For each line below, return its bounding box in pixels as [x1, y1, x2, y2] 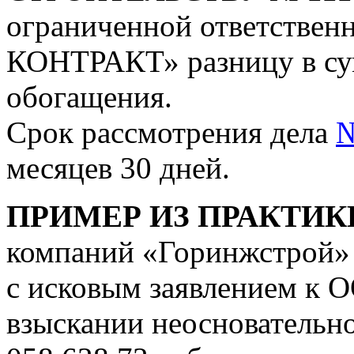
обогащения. [6, 79, 172, 114]
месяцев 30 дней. [6, 150, 230, 185]
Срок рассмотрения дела [6, 115, 336, 149]
